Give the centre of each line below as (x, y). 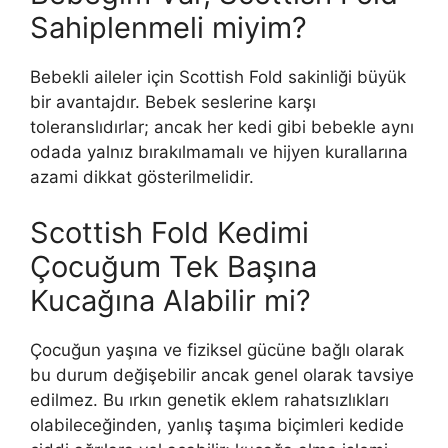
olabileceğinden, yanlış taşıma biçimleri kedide (217, 424)
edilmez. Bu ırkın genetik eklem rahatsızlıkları (209, 399)
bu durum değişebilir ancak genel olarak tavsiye (222, 374)
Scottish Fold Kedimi (169, 232)
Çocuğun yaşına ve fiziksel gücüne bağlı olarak (217, 349)
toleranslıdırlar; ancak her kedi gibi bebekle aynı (222, 127)
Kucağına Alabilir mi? (170, 300)
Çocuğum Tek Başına (173, 266)
